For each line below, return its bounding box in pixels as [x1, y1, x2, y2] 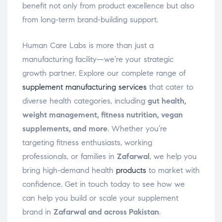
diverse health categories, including [22, 96, 148, 106]
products [116, 166, 146, 175]
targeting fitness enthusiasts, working [22, 138, 152, 148]
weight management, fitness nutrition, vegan [22, 110, 183, 120]
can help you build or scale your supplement [22, 193, 178, 203]
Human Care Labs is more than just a [22, 41, 154, 51]
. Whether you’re [108, 124, 167, 134]
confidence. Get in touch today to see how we [22, 179, 185, 189]
